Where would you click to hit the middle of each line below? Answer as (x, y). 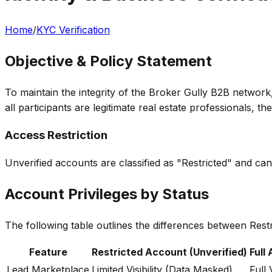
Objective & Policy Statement (108, 61)
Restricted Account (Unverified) (169, 252)
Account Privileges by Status (107, 194)
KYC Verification (73, 29)
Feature (48, 252)
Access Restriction (56, 135)
